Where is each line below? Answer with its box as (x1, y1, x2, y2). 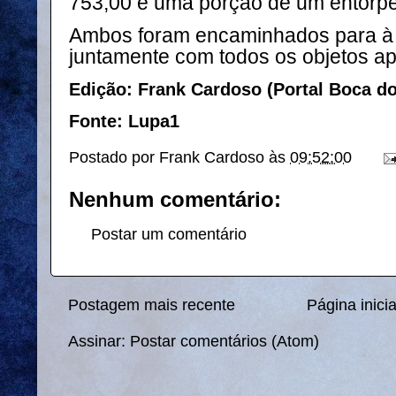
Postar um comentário (91, 225, 247, 243)
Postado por (69, 148, 159, 166)
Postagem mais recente (68, 295, 235, 314)
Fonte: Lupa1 (69, 111, 179, 132)
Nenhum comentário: (69, 188, 281, 212)
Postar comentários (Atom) (130, 332, 319, 351)
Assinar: (68, 332, 130, 351)
